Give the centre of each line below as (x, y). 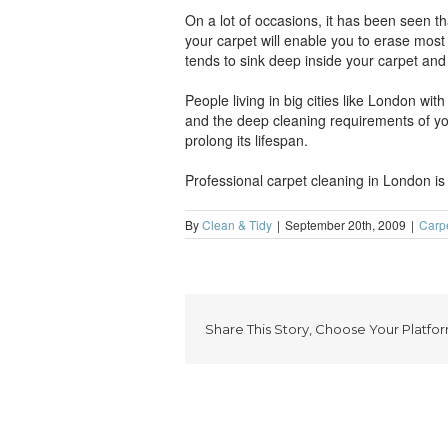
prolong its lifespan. (246, 140)
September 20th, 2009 (345, 224)
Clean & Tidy (236, 224)
